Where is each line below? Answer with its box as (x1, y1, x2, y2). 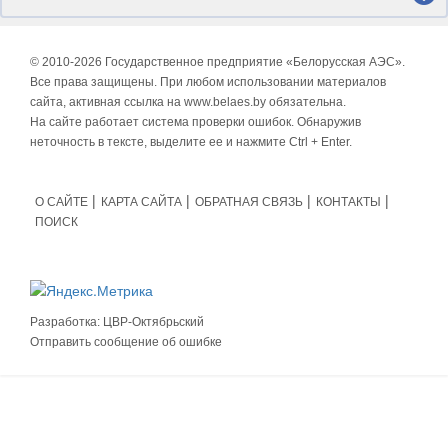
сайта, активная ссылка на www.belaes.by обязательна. (30, 95, 346, 110)
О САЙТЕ (35, 195, 88, 210)
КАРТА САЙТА (101, 195, 182, 210)
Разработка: (30, 315, 103, 330)
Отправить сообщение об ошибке (30, 335, 222, 350)
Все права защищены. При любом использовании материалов (30, 75, 386, 90)
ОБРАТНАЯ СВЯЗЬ (195, 195, 303, 210)
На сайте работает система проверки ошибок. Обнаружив (30, 115, 361, 130)
